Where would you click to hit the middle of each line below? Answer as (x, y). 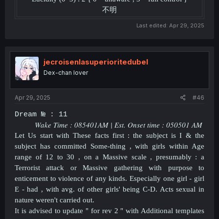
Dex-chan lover (66, 72)
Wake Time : (55, 125)
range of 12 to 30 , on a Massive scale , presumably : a (109, 157)
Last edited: (153, 25)
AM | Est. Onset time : (132, 125)
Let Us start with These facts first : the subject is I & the (109, 135)
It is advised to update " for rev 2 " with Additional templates (109, 211)
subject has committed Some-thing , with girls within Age (109, 146)
